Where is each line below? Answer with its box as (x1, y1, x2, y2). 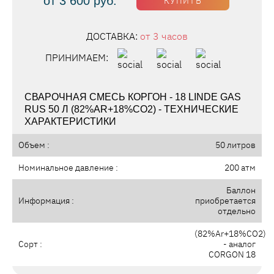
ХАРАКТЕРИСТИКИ (24, 116, 116, 127)
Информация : (18, 195, 74, 207)
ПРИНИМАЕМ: (45, 51, 108, 64)
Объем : (18, 139, 50, 151)
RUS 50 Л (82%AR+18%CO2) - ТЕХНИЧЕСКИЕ (24, 104, 239, 115)
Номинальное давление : (18, 162, 118, 174)
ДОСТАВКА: (86, 30, 138, 43)
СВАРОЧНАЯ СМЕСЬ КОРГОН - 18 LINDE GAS (24, 92, 241, 103)
